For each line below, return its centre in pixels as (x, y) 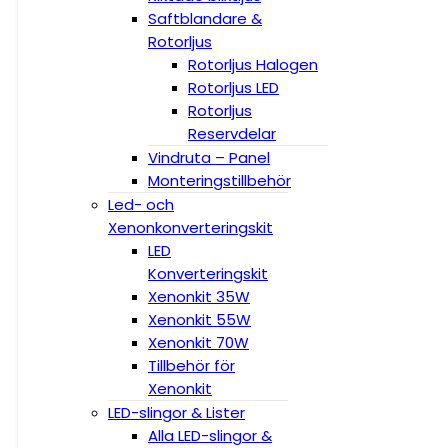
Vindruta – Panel (209, 157)
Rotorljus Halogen (253, 64)
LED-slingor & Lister (176, 412)
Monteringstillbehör (219, 180)
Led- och (141, 204)
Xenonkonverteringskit (190, 227)
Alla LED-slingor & (210, 435)
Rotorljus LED (233, 87)
